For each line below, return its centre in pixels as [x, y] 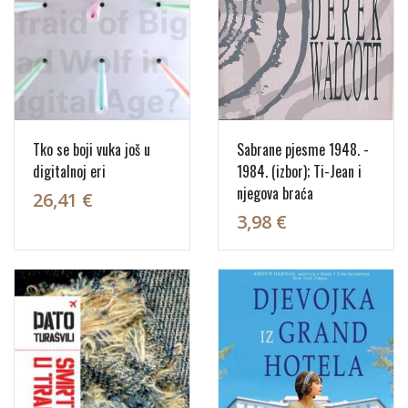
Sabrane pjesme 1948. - [303, 149]
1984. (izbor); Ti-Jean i [299, 171]
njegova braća [275, 193]
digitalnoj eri [69, 171]
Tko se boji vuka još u [92, 149]
